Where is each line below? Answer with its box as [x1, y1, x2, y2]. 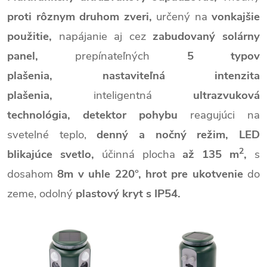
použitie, [7, 29, 59, 44]
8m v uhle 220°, [57, 166, 145, 182]
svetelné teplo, [7, 127, 97, 142]
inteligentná [94, 88, 193, 103]
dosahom [7, 166, 58, 182]
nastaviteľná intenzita [102, 68, 260, 83]
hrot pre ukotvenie [145, 166, 243, 182]
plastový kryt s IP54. [76, 186, 181, 201]
